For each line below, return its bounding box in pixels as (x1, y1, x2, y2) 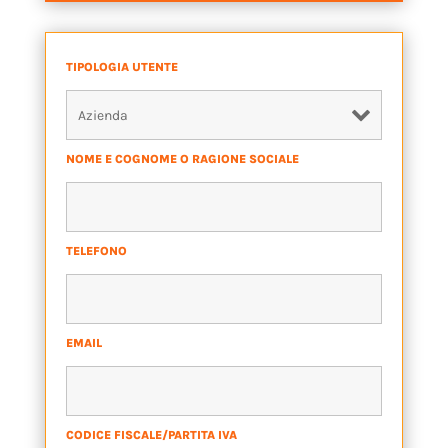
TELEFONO (65, 244, 130, 259)
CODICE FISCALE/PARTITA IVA (65, 428, 240, 443)
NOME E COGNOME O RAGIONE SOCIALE (65, 152, 302, 167)
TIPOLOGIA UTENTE (65, 60, 181, 75)
